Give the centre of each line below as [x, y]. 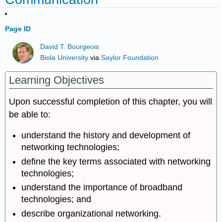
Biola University [64, 58]
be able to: [30, 114]
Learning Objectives [57, 80]
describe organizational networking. [91, 213]
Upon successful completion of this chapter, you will [111, 101]
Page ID [18, 29]
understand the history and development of [106, 136]
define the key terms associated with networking [116, 161]
